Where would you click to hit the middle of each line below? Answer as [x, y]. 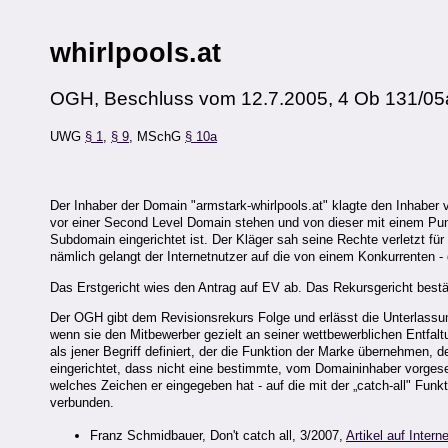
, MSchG [157, 137]
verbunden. [82, 402]
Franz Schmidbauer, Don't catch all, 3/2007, [218, 435]
